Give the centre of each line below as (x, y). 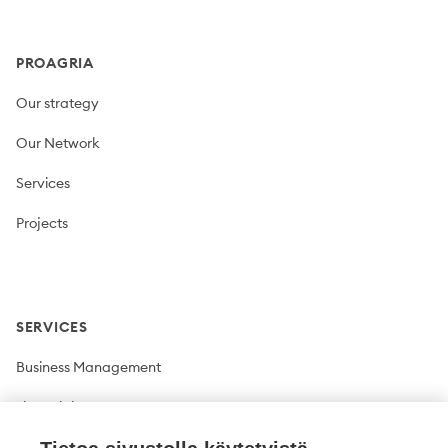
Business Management (88, 366)
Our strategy (57, 102)
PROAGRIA (55, 62)
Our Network (58, 142)
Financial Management (90, 406)
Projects (42, 222)
